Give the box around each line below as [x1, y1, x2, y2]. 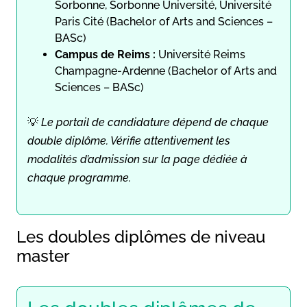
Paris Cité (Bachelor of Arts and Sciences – [55, 14, 273, 28]
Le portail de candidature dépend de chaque [41, 115, 269, 129]
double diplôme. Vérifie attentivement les [27, 134, 230, 147]
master [16, 245, 70, 266]
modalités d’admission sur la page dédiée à [27, 152, 247, 166]
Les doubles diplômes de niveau [16, 226, 265, 247]
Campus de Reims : [55, 47, 156, 61]
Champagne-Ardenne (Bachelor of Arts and [55, 64, 277, 77]
